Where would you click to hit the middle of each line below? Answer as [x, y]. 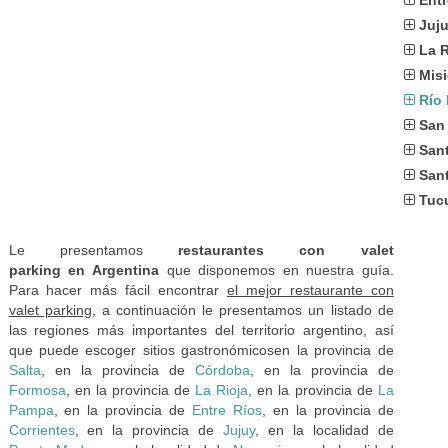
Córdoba [222, 370]
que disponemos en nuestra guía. [276, 270]
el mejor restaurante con [310, 290]
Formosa [37, 390]
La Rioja [222, 390]
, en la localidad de [324, 430]
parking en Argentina [84, 270]
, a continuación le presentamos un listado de [242, 310]
